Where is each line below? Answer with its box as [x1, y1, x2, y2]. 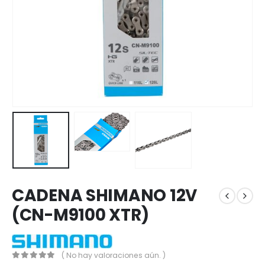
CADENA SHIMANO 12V [12, 184, 197, 208]
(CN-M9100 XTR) [12, 203, 150, 227]
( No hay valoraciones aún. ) [62, 250, 166, 260]
